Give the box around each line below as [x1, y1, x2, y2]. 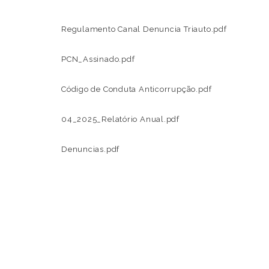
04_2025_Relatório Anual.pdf [61, 115, 180, 124]
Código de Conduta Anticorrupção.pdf [61, 85, 212, 94]
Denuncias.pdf [61, 145, 120, 154]
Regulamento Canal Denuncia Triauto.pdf [61, 25, 227, 34]
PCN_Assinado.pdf [61, 55, 135, 64]
